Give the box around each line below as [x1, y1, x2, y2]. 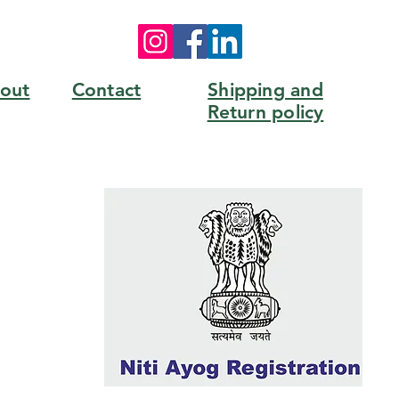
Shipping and [208, 77, 323, 101]
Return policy [207, 100, 324, 123]
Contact [71, 77, 142, 101]
